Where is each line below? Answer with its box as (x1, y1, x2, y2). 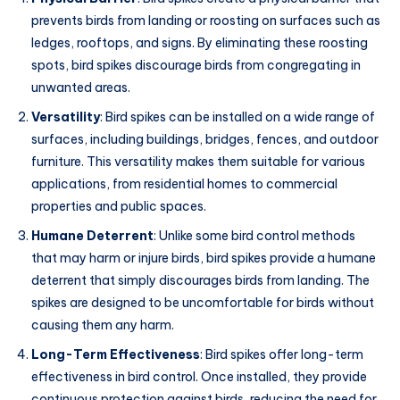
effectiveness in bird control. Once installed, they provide (31, 368, 367, 385)
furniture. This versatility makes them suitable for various (31, 153, 365, 170)
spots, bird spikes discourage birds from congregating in (31, 56, 361, 73)
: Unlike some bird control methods (154, 227, 355, 244)
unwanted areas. (31, 79, 130, 96)
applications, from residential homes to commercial (31, 175, 337, 192)
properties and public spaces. (31, 197, 206, 214)
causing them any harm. (31, 316, 174, 333)
